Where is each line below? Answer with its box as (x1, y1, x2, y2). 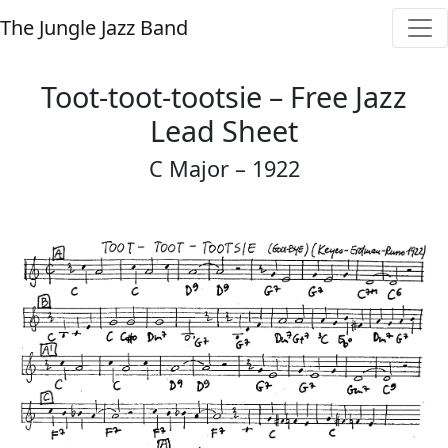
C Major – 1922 (148, 154, 300, 183)
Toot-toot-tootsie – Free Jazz (41, 77, 407, 116)
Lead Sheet (150, 111, 298, 150)
